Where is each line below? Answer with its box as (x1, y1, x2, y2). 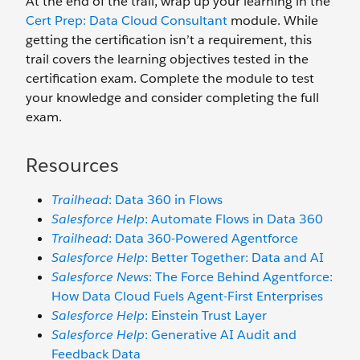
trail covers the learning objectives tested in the (26, 51, 309, 67)
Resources (26, 153, 119, 178)
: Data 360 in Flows (108, 191, 223, 208)
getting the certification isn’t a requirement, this (26, 31, 312, 48)
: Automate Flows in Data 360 (145, 211, 323, 227)
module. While (227, 12, 318, 29)
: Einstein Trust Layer (145, 307, 267, 324)
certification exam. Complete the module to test (26, 70, 314, 87)
